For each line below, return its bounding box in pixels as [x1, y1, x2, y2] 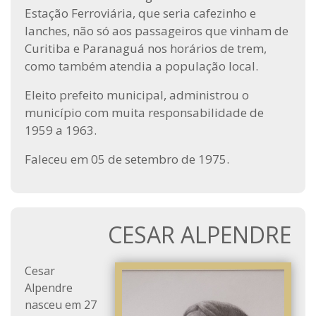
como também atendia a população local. [25, 58, 258, 74]
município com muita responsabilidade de [25, 104, 264, 121]
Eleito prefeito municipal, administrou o [25, 87, 249, 103]
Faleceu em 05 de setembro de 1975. [25, 151, 229, 167]
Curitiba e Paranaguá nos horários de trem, [25, 40, 267, 56]
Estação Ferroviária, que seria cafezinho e [25, 5, 256, 21]
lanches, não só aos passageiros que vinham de [25, 23, 288, 39]
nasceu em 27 [25, 297, 97, 312]
